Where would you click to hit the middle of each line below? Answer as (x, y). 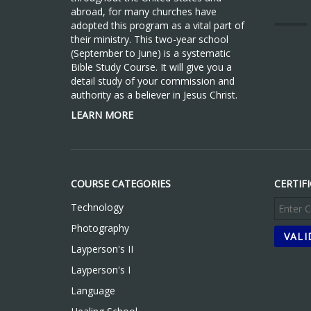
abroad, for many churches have (144, 11)
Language (93, 290)
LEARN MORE (102, 115)
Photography (100, 228)
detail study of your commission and (153, 81)
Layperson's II (102, 249)
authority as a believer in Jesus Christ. (154, 94)
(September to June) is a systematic (151, 53)
